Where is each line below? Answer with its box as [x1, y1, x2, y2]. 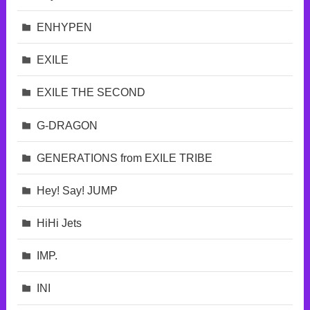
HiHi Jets [37, 217, 82, 230]
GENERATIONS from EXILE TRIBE [37, 151, 213, 164]
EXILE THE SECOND [37, 86, 146, 99]
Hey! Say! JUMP [37, 183, 118, 197]
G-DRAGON [37, 118, 98, 131]
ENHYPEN [37, 20, 93, 33]
